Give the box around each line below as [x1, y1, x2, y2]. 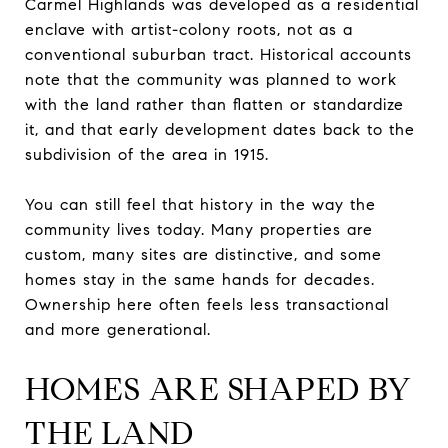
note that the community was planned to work [25, 69, 397, 89]
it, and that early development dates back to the [25, 119, 415, 139]
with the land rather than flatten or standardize [25, 94, 404, 114]
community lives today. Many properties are [25, 219, 373, 239]
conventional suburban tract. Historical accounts [25, 44, 412, 64]
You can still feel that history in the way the [25, 194, 376, 214]
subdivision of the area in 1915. [25, 144, 269, 164]
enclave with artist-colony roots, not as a [25, 19, 353, 39]
